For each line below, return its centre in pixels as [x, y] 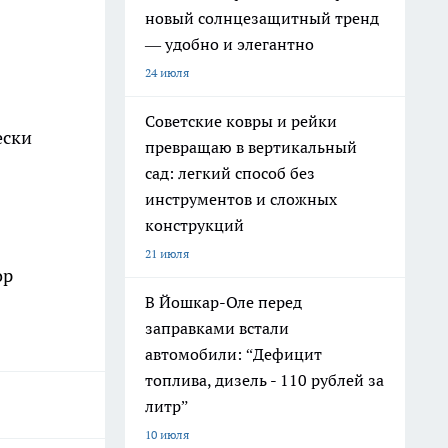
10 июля [167, 434]
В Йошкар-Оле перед [223, 302]
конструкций [194, 225]
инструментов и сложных [241, 199]
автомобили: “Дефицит [233, 354]
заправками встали [217, 328]
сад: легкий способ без [230, 173]
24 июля [167, 72]
